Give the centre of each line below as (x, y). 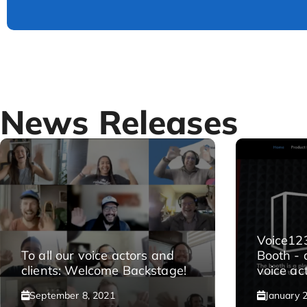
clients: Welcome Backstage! (104, 270)
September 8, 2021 (72, 295)
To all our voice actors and (98, 255)
